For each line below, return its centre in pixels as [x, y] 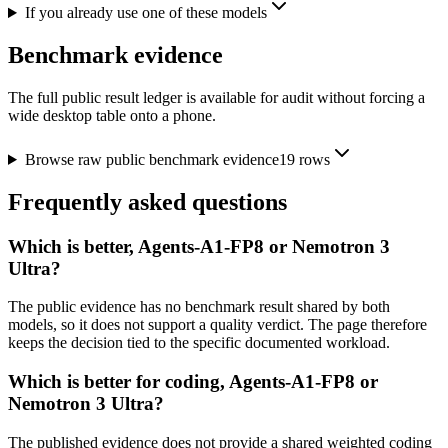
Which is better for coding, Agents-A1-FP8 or [193, 382]
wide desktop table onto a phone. [112, 115]
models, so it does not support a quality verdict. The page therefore [217, 325]
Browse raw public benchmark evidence [151, 159]
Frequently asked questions [147, 201]
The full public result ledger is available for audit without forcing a [216, 97]
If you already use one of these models [145, 13]
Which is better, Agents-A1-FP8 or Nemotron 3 [199, 246]
